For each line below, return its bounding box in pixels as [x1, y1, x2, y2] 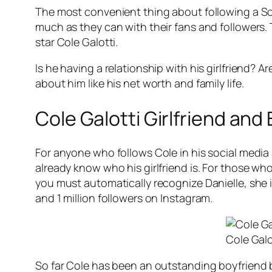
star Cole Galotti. [35, 35, 118, 50]
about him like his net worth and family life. [35, 76, 244, 91]
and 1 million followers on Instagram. [35, 191, 213, 206]
